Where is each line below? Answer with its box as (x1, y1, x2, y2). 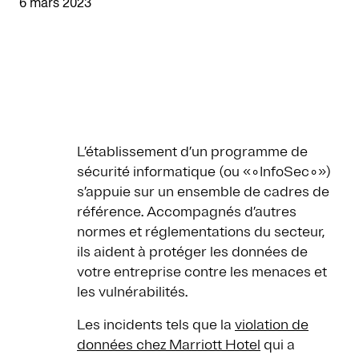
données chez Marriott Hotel (77, 336, 260, 354)
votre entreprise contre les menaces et (77, 263, 327, 281)
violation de (235, 316, 309, 334)
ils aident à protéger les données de (77, 243, 308, 261)
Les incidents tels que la (77, 316, 235, 334)
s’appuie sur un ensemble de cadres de (77, 183, 329, 201)
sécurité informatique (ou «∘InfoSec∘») (77, 163, 331, 181)
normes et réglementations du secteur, (77, 223, 325, 241)
